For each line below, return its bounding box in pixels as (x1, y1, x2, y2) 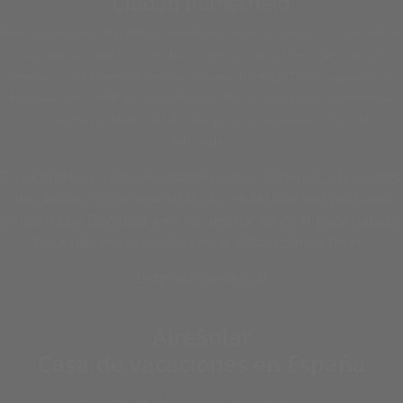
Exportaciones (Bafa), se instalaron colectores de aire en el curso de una (21, 47, 382, 62)
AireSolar (151, 321, 252, 352)
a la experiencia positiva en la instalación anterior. (32, 232, 371, 252)
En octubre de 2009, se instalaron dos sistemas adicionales (2, 167, 401, 187)
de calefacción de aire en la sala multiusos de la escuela (13, 189, 390, 209)
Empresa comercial (136, 268, 267, 288)
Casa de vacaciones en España (37, 348, 366, 379)
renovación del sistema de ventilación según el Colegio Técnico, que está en (12, 68, 391, 84)
